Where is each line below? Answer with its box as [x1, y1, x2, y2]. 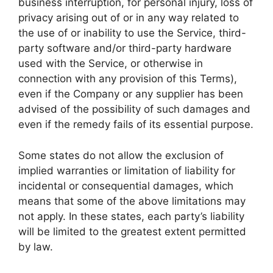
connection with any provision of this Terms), [18, 73, 237, 85]
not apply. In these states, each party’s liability [18, 210, 244, 222]
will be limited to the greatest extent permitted [18, 225, 246, 238]
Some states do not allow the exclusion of [18, 149, 224, 161]
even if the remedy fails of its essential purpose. [18, 118, 253, 130]
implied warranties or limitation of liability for [18, 164, 235, 177]
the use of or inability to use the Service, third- [18, 27, 246, 39]
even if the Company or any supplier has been [18, 88, 243, 100]
